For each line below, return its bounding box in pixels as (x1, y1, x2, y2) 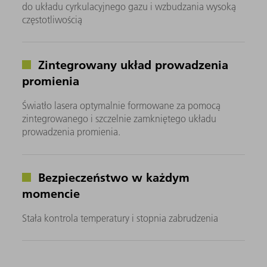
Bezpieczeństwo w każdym (35, 169, 190, 185)
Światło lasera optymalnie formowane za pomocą (22, 100, 221, 112)
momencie (22, 185, 80, 201)
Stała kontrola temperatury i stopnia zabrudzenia (22, 212, 219, 224)
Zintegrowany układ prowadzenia (35, 57, 229, 73)
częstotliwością (22, 14, 83, 26)
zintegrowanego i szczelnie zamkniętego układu (22, 113, 217, 125)
